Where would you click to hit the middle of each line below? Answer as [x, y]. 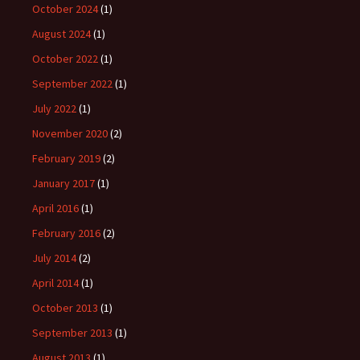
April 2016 [55, 209]
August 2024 [61, 34]
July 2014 [54, 258]
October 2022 [65, 59]
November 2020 [70, 134]
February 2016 [66, 233]
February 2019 [66, 159]
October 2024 [65, 9]
